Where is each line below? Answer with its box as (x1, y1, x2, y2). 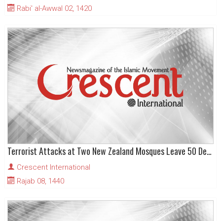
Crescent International (17, 163, 90, 172)
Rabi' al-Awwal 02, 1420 (15, 4, 92, 13)
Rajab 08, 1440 (15, 177, 64, 186)
